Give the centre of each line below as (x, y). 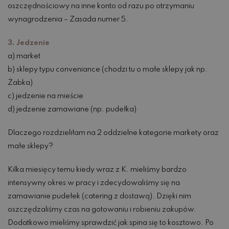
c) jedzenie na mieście (45, 96)
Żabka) (20, 83)
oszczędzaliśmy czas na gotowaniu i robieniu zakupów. (102, 210)
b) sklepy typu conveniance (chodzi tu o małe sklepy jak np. (108, 70)
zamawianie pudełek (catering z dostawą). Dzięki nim (99, 197)
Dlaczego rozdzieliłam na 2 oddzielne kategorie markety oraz (113, 133)
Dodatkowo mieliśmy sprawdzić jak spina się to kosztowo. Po (111, 223)
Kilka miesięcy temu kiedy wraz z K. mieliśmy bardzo (97, 170)
